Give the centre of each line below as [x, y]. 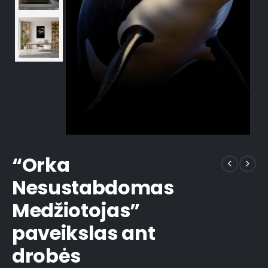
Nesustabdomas [93, 188]
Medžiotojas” [76, 211]
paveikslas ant [84, 233]
